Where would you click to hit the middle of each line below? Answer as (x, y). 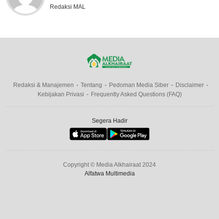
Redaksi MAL (68, 7)
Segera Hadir (109, 121)
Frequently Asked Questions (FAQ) (136, 95)
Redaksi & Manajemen (44, 85)
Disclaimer (190, 85)
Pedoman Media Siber (139, 85)
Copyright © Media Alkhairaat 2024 (109, 165)
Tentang (91, 85)
